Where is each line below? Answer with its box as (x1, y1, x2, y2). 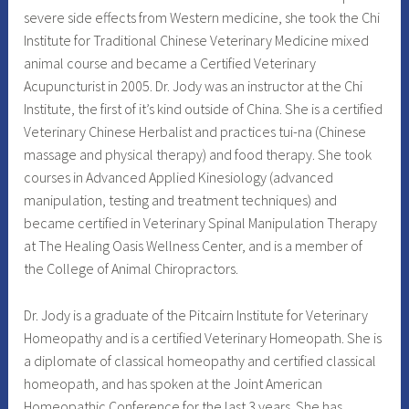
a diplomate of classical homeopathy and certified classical (24, 351, 377, 370)
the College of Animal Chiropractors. (24, 259, 239, 278)
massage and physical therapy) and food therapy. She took (24, 145, 372, 163)
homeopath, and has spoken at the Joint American (24, 373, 323, 393)
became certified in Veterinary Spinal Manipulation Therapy (24, 214, 378, 232)
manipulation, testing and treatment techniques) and (24, 191, 338, 209)
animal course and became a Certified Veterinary (24, 54, 317, 72)
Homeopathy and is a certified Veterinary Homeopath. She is (24, 328, 383, 347)
